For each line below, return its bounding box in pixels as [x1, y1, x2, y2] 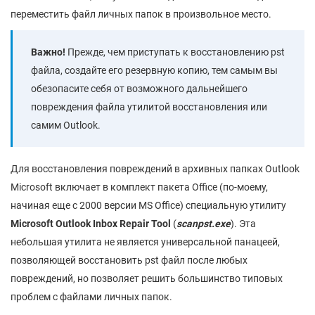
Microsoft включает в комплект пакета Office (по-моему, [11, 181, 268, 193]
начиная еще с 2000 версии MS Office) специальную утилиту [11, 199, 286, 211]
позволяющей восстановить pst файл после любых [11, 254, 247, 266]
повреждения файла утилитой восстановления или [31, 101, 267, 112]
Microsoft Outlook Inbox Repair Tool [11, 217, 171, 229]
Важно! [31, 46, 65, 58]
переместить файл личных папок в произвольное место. [11, 8, 271, 20]
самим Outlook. [31, 119, 101, 131]
